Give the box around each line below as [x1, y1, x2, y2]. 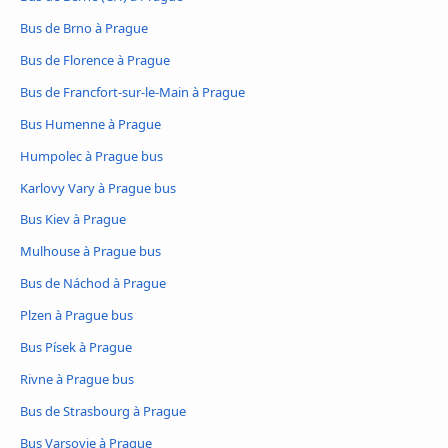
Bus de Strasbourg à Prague [20, 402, 186, 421]
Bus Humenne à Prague [20, 114, 161, 133]
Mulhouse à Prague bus [20, 242, 161, 261]
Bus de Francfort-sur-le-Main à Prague [20, 82, 245, 101]
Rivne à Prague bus [20, 370, 134, 389]
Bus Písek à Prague [20, 338, 132, 357]
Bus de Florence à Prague [20, 50, 170, 69]
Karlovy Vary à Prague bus [20, 178, 176, 197]
